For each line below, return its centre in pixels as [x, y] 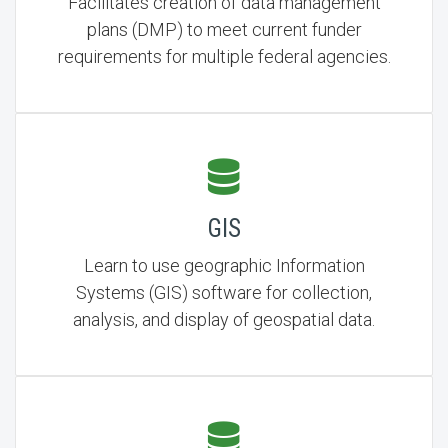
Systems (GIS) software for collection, [224, 292]
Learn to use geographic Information [224, 265]
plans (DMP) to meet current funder [224, 29]
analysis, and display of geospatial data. [224, 319]
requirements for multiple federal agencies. [224, 56]
